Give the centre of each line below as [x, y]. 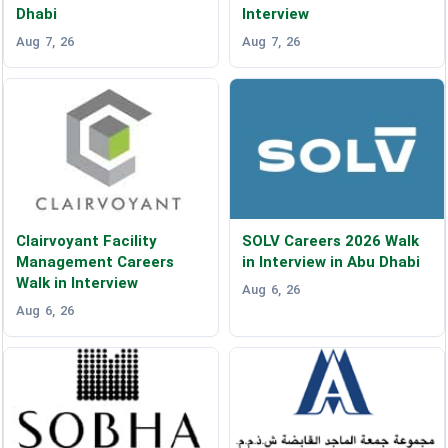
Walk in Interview [77, 283]
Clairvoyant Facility [87, 241]
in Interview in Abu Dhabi [330, 262]
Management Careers [95, 262]
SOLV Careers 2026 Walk [330, 241]
